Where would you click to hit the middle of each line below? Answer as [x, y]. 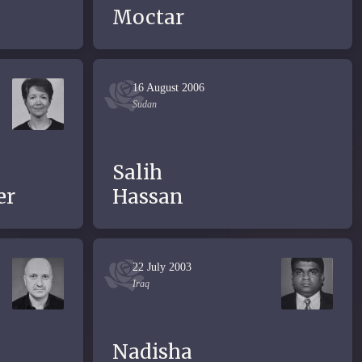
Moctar [148, 17]
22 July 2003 [162, 267]
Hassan [148, 197]
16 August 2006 [168, 88]
